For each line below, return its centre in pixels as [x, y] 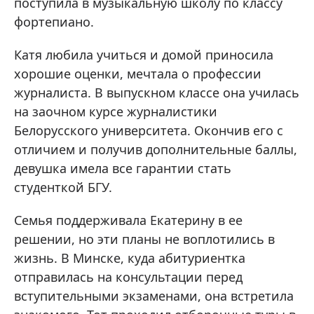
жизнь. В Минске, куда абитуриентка [130, 258]
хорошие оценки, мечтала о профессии [138, 74]
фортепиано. [54, 22]
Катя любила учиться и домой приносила [144, 55]
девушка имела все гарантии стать [123, 168]
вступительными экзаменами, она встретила [154, 296]
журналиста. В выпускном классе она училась [157, 93]
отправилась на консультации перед [128, 277]
